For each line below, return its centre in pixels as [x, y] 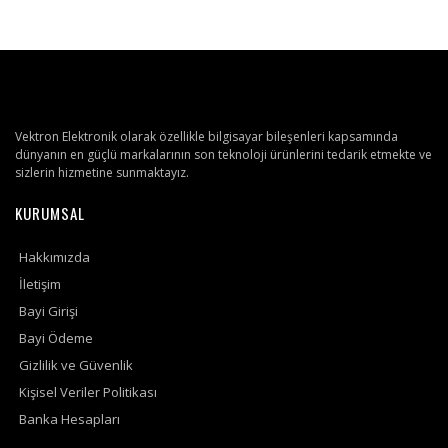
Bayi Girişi [48, 311]
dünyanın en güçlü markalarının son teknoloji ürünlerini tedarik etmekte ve [223, 154]
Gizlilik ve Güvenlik [76, 365]
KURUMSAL [50, 213]
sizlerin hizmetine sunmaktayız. [102, 172]
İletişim [40, 284]
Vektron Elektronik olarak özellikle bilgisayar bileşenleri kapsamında [206, 136]
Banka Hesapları [69, 419]
